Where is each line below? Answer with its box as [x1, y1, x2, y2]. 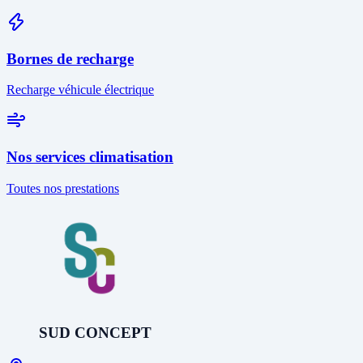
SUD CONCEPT [39, 324, 152, 342]
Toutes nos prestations [6, 181, 119, 195]
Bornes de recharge [6, 49, 134, 67]
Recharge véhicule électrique [6, 83, 154, 97]
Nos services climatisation [6, 148, 173, 165]
